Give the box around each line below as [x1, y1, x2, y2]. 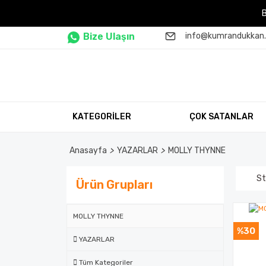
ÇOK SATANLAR [189, 112, 254, 122]
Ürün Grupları [76, 178, 153, 192]
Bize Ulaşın [83, 31, 135, 42]
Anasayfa [69, 145, 107, 156]
